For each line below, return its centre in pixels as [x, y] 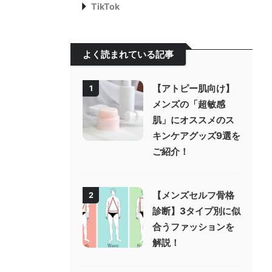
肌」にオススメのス [193, 120]
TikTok [105, 6]
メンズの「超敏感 [189, 104]
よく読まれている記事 [128, 54]
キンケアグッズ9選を [196, 136]
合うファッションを [193, 227]
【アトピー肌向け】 [193, 88]
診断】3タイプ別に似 [196, 211]
